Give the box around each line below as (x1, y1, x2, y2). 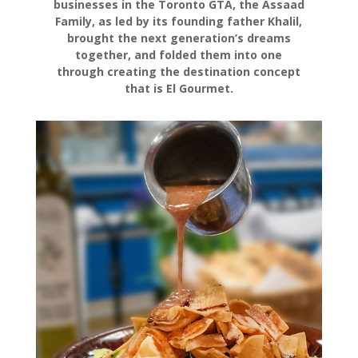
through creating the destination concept (57, 63, 301, 79)
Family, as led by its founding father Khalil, (55, 13, 303, 29)
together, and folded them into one (75, 46, 283, 62)
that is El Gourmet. (124, 80, 233, 96)
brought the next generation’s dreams (66, 30, 291, 46)
